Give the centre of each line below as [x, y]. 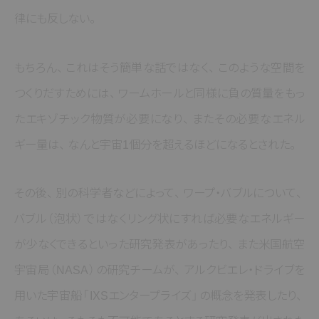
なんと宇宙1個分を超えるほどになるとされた [179, 144]
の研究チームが [135, 270]
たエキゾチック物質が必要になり [99, 119]
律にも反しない [52, 18]
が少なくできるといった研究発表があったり [121, 245]
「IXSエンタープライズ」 [141, 296]
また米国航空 [271, 245]
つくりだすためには [62, 93]
